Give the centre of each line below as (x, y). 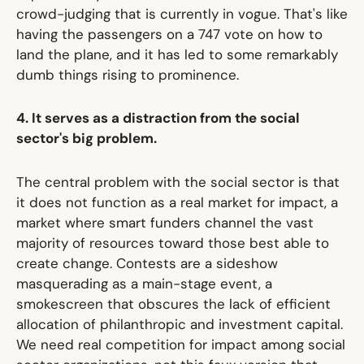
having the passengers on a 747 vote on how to (169, 35)
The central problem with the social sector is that (178, 182)
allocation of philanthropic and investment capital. (179, 324)
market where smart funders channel (138, 222)
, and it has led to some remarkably (223, 55)
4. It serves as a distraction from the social (158, 118)
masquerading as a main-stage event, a (144, 283)
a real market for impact (246, 202)
